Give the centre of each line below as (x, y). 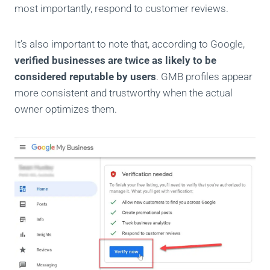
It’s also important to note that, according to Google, (130, 44)
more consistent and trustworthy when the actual (124, 93)
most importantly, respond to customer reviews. (121, 9)
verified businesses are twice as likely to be (115, 61)
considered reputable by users (85, 77)
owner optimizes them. (67, 109)
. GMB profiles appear (204, 77)
